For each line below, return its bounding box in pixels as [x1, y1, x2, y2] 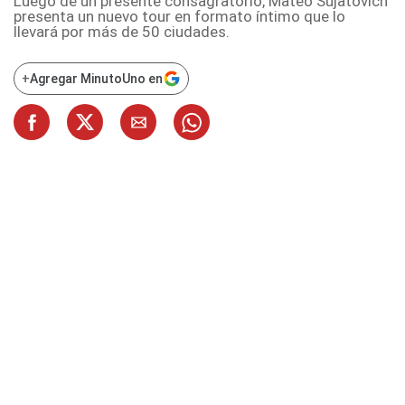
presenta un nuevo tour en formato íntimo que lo [14, 7, 345, 26]
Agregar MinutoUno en [30, 71, 163, 87]
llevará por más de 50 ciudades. [14, 23, 230, 42]
